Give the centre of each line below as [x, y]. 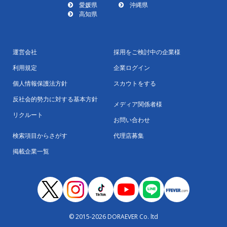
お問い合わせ [132, 120]
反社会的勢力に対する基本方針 [55, 99]
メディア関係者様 [138, 104]
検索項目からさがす [40, 136]
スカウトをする [135, 84]
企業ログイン [132, 68]
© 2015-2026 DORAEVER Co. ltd [113, 217]
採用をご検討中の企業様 [147, 52]
